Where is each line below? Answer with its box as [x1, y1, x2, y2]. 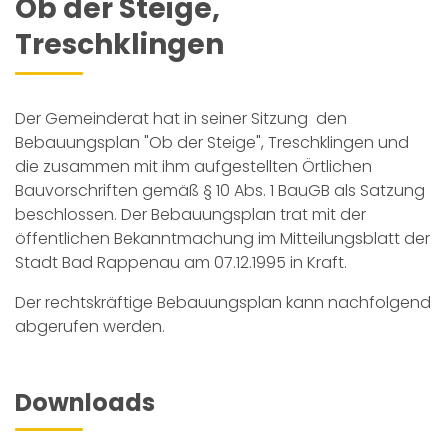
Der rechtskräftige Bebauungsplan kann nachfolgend [15, 291, 431, 314]
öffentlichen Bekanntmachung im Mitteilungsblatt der [15, 227, 430, 250]
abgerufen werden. [15, 315, 165, 338]
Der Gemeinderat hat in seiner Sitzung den [15, 107, 347, 130]
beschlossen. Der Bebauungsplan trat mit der [15, 203, 366, 226]
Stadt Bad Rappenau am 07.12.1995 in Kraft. [15, 251, 347, 274]
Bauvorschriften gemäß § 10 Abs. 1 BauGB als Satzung [15, 179, 425, 202]
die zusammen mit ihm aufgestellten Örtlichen [15, 155, 372, 178]
